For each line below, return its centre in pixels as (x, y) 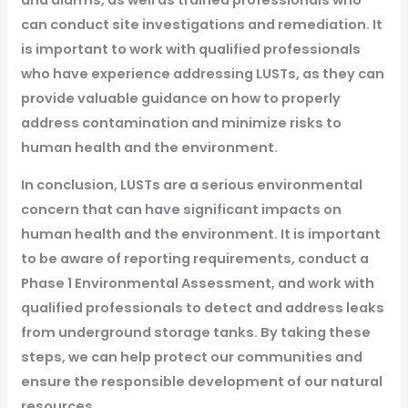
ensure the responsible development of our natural (201, 382)
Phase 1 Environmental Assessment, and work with (197, 284)
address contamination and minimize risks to (181, 122)
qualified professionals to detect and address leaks (202, 308)
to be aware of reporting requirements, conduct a (194, 259)
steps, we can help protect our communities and (191, 357)
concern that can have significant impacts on (181, 210)
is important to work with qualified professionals (190, 49)
